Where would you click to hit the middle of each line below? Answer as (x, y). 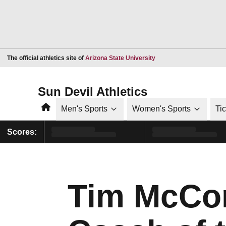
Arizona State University (120, 58)
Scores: (22, 132)
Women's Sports (161, 109)
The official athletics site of (46, 58)
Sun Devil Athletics (93, 91)
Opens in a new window (188, 57)
